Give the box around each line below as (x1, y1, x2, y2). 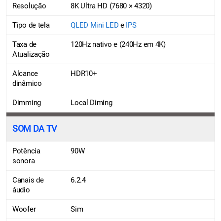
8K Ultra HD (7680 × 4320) (71, 1, 152, 10)
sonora (12, 156, 35, 165)
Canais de (12, 175, 44, 184)
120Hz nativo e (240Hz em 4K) (71, 39, 166, 49)
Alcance (12, 69, 38, 78)
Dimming (12, 98, 41, 107)
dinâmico (12, 78, 42, 88)
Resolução (12, 1, 46, 10)
